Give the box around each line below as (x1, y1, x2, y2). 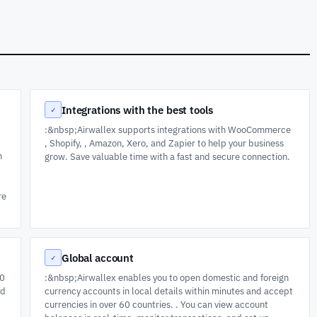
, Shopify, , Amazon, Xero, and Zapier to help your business (45, 137, 284, 149)
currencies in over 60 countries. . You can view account (45, 299, 268, 310)
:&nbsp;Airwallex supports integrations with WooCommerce (45, 124, 291, 135)
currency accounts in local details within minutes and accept (45, 285, 293, 296)
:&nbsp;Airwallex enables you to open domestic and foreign (45, 272, 289, 283)
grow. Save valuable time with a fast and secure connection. (45, 151, 290, 162)
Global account (62, 250, 134, 265)
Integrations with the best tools (62, 103, 213, 117)
